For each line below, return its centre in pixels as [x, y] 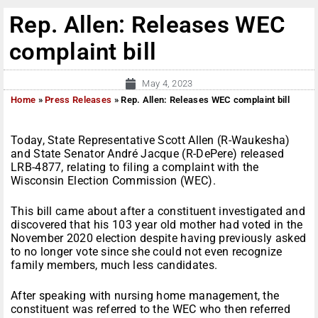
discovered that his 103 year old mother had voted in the [157, 225]
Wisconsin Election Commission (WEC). [113, 181]
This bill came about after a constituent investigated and [158, 212]
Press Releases [78, 100]
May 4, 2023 [168, 84]
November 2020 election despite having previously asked [159, 238]
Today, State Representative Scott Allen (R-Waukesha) [150, 141]
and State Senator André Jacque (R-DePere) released [147, 154]
